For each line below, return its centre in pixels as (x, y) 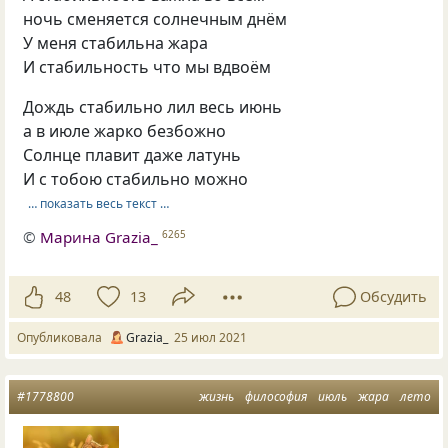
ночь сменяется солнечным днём (155, 18)
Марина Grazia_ (99, 236)
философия (276, 396)
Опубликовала (62, 337)
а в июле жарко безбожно (125, 130)
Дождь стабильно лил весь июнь (153, 106)
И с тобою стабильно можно (136, 178)
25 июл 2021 (210, 337)
